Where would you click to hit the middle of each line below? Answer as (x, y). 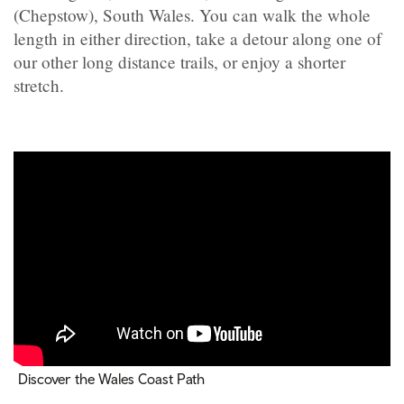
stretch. (39, 86)
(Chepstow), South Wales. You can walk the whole (192, 15)
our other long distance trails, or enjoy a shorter (179, 62)
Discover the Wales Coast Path (111, 378)
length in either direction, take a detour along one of (197, 39)
